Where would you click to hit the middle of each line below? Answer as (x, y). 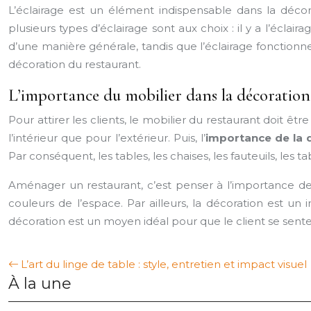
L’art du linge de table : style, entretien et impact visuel (164, 264)
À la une (40, 284)
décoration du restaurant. (75, 64)
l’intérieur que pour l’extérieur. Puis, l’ (107, 138)
